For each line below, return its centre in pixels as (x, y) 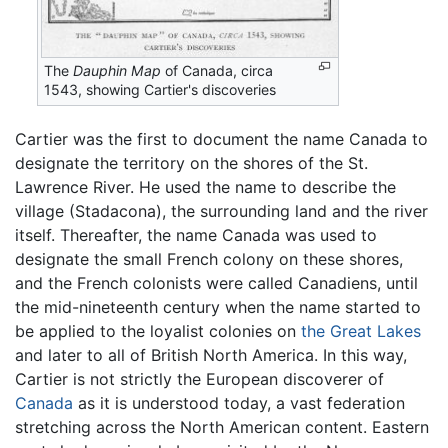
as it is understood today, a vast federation (239, 403)
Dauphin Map (117, 71)
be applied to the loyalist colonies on (158, 331)
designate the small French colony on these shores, (209, 259)
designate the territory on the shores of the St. (191, 163)
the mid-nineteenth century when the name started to (218, 307)
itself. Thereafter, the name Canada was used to (196, 235)
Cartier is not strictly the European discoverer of (199, 379)
